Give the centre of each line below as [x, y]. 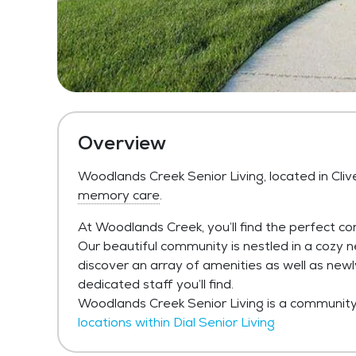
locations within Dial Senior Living [176, 322]
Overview [122, 143]
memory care [119, 195]
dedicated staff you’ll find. [156, 284]
